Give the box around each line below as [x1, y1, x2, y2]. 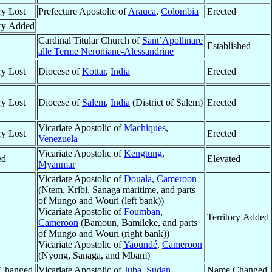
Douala [124, 174, 152, 185]
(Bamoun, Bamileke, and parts [78, 217, 197, 228]
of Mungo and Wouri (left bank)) [38, 195, 164, 206]
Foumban [124, 206, 160, 217]
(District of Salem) [130, 97, 203, 108]
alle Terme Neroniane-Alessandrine [38, 46, 174, 57]
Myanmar [38, 159, 75, 170]
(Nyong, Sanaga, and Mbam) [38, 250, 150, 261]
